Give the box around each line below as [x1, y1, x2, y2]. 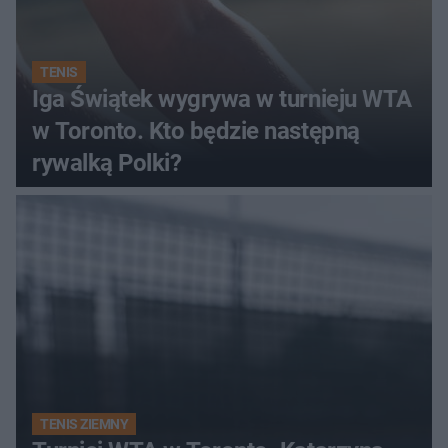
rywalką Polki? [32, 148, 182, 177]
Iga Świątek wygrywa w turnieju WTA [32, 84, 412, 113]
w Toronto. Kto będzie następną [32, 116, 360, 145]
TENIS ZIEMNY [40, 415, 129, 432]
